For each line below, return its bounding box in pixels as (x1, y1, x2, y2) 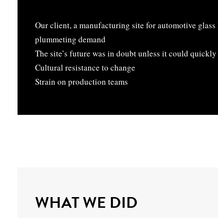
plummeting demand (35, 34, 106, 45)
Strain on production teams (35, 76, 128, 87)
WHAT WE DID (35, 191, 138, 214)
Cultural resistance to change (35, 62, 135, 73)
